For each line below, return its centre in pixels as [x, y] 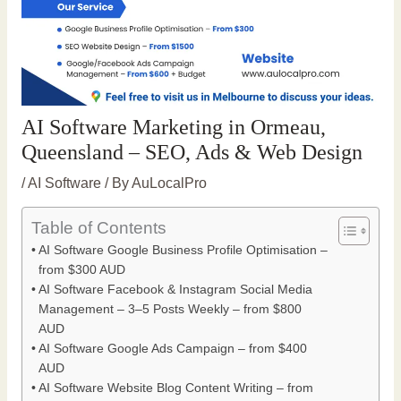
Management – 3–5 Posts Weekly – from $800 [170, 309]
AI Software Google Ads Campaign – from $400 [172, 349]
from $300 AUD [81, 270]
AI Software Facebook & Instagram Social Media [175, 290]
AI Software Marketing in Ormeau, [173, 127]
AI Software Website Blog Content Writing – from [175, 388]
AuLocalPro [169, 183]
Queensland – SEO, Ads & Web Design [192, 152]
